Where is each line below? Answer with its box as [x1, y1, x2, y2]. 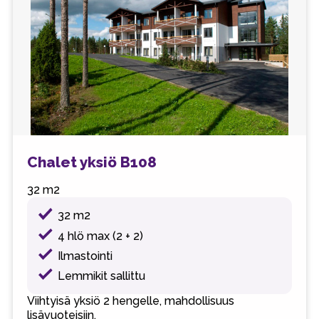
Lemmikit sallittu [58, 268, 146, 283]
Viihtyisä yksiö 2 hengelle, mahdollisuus [26, 293, 234, 308]
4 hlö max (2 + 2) [58, 229, 144, 243]
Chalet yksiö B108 [26, 153, 157, 172]
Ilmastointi [58, 249, 113, 263]
